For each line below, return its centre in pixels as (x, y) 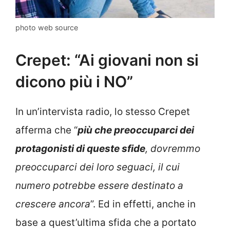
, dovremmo (173, 148)
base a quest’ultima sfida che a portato (106, 222)
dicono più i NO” (74, 81)
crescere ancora (53, 204)
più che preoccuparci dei (136, 130)
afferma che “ (46, 130)
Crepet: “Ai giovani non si (107, 60)
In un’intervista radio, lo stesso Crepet (103, 111)
